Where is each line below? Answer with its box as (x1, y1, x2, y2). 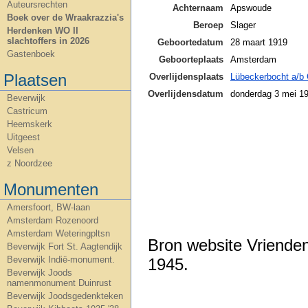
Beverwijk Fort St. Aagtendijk (7, 241, 122, 252)
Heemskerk (7, 119, 52, 129)
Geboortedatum (157, 36, 223, 47)
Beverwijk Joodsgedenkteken (7, 291, 123, 301)
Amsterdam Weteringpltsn (7, 228, 110, 239)
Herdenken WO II (7, 25, 78, 36)
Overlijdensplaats (149, 71, 223, 82)
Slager (230, 19, 256, 30)
